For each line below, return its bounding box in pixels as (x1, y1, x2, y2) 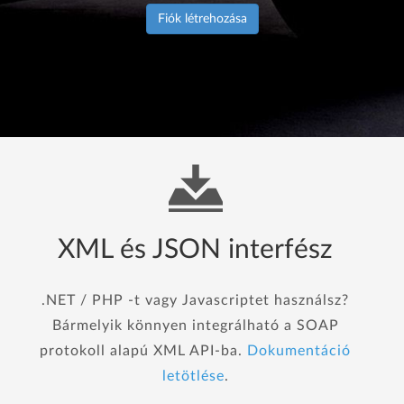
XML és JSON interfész (58, 236, 333, 263)
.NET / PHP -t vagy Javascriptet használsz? (41, 293, 349, 308)
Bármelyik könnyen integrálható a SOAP (51, 318, 339, 333)
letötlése (161, 369, 225, 383)
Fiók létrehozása (157, 13, 247, 25)
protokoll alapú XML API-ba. (40, 344, 247, 358)
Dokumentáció (247, 344, 351, 358)
